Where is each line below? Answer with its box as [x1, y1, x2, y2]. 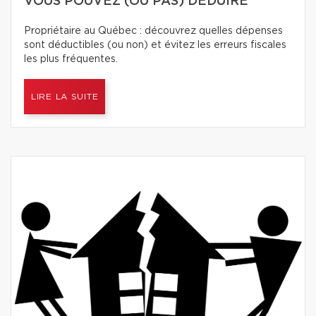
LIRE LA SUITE [31, 92, 99, 101]
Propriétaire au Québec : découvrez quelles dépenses [24, 26, 283, 36]
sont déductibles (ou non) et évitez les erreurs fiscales [24, 40, 286, 50]
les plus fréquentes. [24, 54, 118, 64]
